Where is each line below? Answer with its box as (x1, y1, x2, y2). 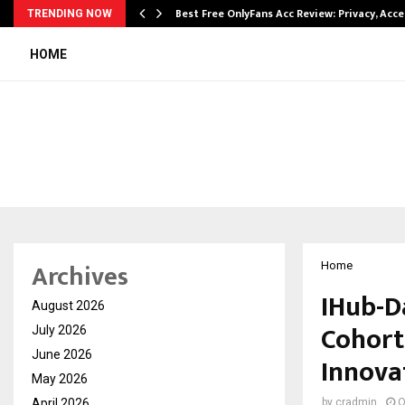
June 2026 (32, 347, 92, 363)
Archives (32, 256, 128, 299)
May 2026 (32, 372, 88, 387)
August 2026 (32, 298, 105, 314)
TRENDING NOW (27, 7, 112, 20)
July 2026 (32, 323, 87, 338)
